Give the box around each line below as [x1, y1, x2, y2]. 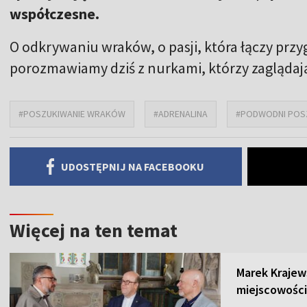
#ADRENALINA [153, 107, 208, 120]
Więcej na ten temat [10, 217, 177, 243]
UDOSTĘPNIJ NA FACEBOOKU [61, 159, 205, 173]
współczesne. [10, 3, 99, 23]
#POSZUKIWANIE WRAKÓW [19, 107, 125, 120]
